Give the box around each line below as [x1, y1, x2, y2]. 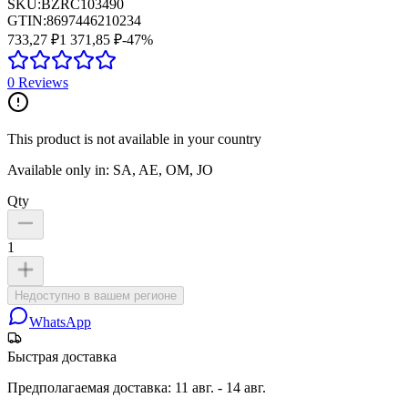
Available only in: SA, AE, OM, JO [7, 161, 213, 178]
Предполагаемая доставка [7, 379, 168, 395]
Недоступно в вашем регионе [15, 288, 177, 302]
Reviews [15, 74, 68, 90]
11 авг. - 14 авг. [175, 379, 266, 395]
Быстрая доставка [7, 348, 117, 364]
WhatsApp [29, 313, 91, 330]
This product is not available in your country [7, 130, 261, 147]
